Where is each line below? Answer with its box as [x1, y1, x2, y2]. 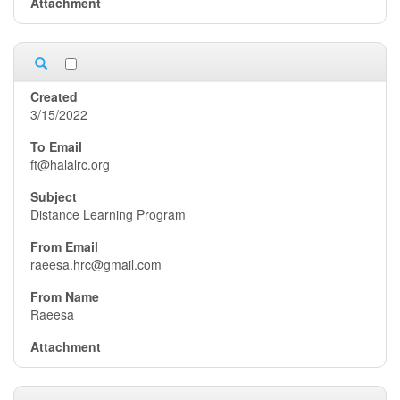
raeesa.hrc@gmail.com [30, 255, 162, 273]
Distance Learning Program [30, 205, 186, 223]
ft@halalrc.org [30, 155, 110, 173]
